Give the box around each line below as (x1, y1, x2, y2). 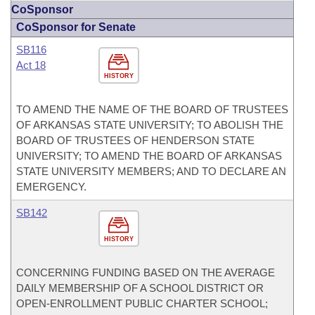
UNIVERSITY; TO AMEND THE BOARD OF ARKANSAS (16, 150, 282, 162)
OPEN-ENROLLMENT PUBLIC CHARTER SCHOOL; (16, 297, 268, 309)
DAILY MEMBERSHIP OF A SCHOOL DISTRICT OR (16, 282, 264, 294)
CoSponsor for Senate (16, 21, 136, 33)
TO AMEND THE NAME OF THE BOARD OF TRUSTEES (16, 103, 288, 115)
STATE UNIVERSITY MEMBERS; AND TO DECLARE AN (16, 165, 286, 177)
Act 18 (16, 59, 46, 71)
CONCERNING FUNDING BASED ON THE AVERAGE (16, 266, 275, 278)
